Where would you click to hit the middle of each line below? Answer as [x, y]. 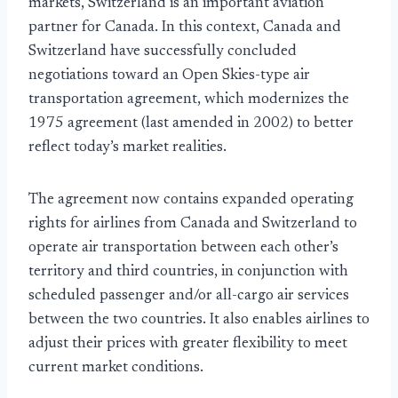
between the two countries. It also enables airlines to [199, 321]
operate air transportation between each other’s [183, 249]
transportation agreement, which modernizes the [189, 100]
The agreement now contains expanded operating [191, 201]
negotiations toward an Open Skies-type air [169, 76]
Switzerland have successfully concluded [163, 52]
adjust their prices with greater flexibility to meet [188, 345]
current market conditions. [116, 369]
